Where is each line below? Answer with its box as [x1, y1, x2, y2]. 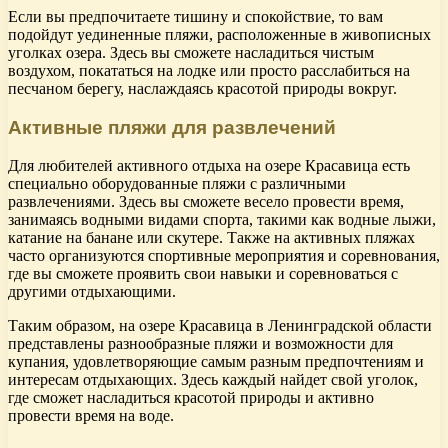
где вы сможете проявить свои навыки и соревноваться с [8, 265, 398, 283]
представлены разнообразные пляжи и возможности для [8, 335, 393, 353]
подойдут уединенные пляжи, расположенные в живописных [8, 25, 431, 43]
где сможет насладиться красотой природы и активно [8, 389, 374, 407]
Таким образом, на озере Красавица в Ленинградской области [8, 317, 432, 335]
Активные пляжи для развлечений [8, 116, 336, 138]
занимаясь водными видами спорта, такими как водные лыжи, [8, 211, 436, 229]
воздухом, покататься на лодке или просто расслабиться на [8, 61, 410, 79]
